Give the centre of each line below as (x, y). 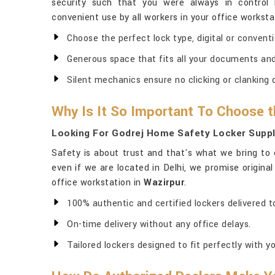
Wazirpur (164, 183)
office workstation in (98, 183)
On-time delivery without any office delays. (159, 224)
